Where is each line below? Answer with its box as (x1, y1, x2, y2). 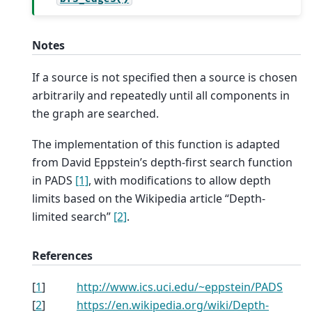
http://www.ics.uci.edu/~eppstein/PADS (77, 279, 283, 295)
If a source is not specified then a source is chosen (32, 69, 297, 85)
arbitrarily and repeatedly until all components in (32, 87, 290, 103)
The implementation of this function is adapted (32, 136, 280, 152)
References (32, 247, 93, 263)
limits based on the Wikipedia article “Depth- (32, 190, 265, 206)
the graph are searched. (32, 105, 159, 121)
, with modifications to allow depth (88, 172, 271, 188)
